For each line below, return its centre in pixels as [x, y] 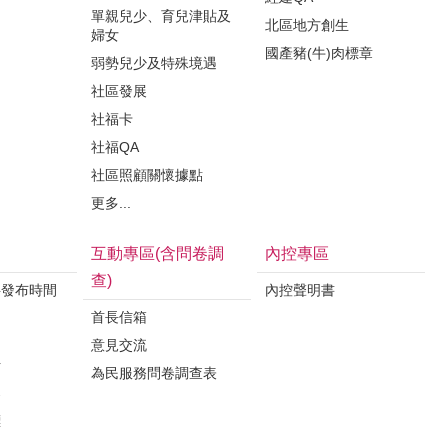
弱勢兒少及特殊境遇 [154, 63]
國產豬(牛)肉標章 [319, 53]
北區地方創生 [307, 25]
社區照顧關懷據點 [147, 175]
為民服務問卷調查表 [154, 373]
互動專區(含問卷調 [157, 253]
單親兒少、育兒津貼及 [161, 16]
